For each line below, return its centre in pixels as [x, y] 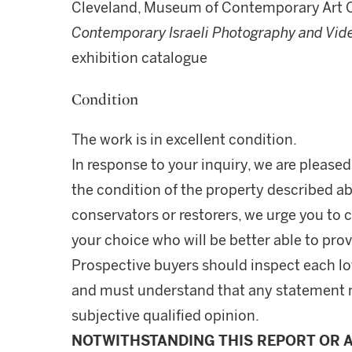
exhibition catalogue [139, 58]
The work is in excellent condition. [184, 140]
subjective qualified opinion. [165, 316]
